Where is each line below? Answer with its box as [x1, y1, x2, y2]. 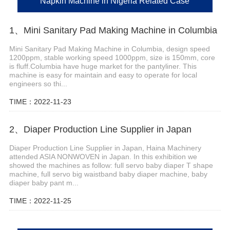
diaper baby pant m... [9, 178, 79, 187]
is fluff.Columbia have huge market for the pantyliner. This [9, 62, 197, 71]
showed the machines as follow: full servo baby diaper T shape [9, 161, 213, 169]
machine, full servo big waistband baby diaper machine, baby [9, 169, 207, 178]
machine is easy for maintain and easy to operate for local [9, 71, 197, 80]
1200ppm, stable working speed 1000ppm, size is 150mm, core [9, 53, 215, 62]
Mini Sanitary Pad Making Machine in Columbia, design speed [9, 45, 210, 53]
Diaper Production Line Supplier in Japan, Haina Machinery [9, 143, 201, 152]
